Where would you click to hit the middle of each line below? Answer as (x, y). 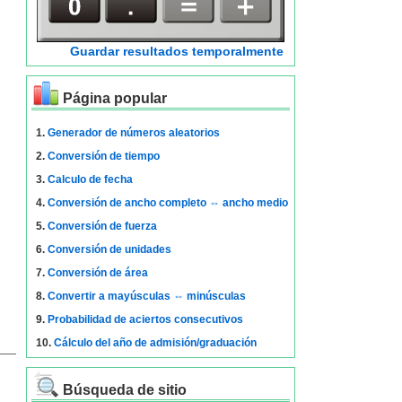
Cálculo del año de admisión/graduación (155, 343)
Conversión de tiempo (103, 156)
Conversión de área (97, 273)
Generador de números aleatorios (133, 133)
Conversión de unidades (109, 249)
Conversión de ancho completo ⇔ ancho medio (167, 203)
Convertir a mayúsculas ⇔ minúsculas (146, 296)
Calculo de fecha (90, 179)
